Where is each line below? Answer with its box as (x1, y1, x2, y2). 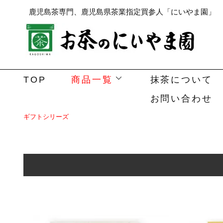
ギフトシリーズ (23, 112, 69, 120)
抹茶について (150, 75, 213, 85)
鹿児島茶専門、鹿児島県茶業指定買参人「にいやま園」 (29, 7, 216, 16)
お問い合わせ (150, 94, 213, 104)
